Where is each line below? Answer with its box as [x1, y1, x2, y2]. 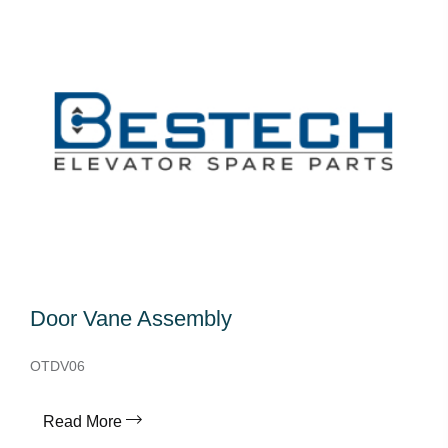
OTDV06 [30, 358, 85, 374]
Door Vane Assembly [30, 306, 232, 331]
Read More [43, 413, 122, 430]
